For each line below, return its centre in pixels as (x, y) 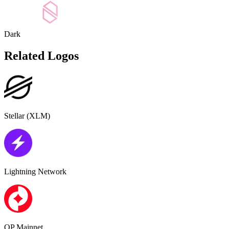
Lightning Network (35, 172)
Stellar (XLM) (27, 116)
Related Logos (41, 56)
